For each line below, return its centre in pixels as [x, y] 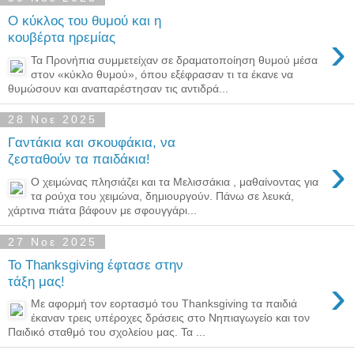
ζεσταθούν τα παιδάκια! [79, 159]
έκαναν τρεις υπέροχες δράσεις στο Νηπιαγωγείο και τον [171, 318]
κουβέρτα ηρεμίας [62, 38]
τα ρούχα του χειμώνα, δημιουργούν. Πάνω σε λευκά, [163, 196]
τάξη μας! [36, 281]
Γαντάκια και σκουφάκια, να [92, 143]
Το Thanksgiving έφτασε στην [96, 264]
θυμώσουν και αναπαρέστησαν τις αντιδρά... [118, 88]
